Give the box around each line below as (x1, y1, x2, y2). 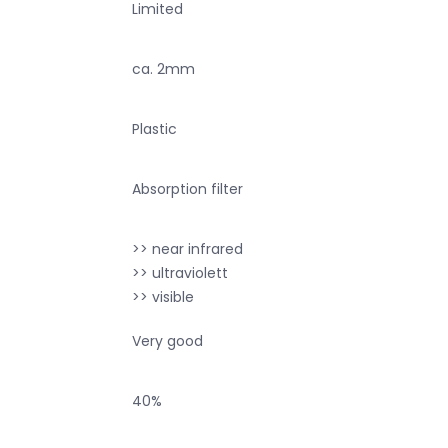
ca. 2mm (132, 58, 195, 79)
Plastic (132, 118, 177, 139)
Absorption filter (132, 178, 243, 199)
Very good (132, 330, 203, 351)
